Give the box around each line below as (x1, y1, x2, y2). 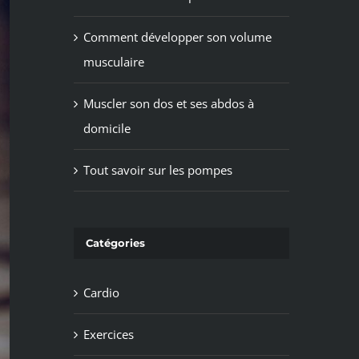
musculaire (83, 53, 144, 70)
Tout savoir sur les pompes (83, 161, 232, 178)
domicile (83, 119, 131, 136)
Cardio (83, 284, 119, 301)
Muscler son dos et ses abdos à (83, 95, 254, 111)
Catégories (85, 236, 145, 249)
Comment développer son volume (83, 28, 272, 45)
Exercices (83, 326, 134, 343)
